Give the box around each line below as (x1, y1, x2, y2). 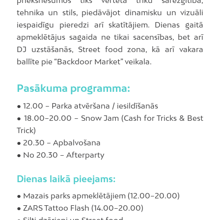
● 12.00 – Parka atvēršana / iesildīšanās (16, 101, 158, 110)
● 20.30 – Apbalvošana (16, 137, 101, 147)
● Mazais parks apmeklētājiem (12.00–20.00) (16, 191, 180, 200)
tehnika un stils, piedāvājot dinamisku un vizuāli (16, 7, 204, 17)
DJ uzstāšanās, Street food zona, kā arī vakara (16, 44, 204, 54)
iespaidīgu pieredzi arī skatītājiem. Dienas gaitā (16, 20, 204, 29)
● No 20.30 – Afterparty (16, 150, 104, 159)
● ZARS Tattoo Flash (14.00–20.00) (16, 203, 143, 213)
